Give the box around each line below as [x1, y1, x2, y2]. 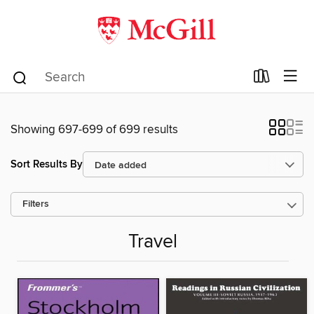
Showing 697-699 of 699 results [11, 122, 178, 137]
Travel [128, 231, 177, 254]
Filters [22, 198, 49, 210]
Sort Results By [11, 157, 83, 171]
